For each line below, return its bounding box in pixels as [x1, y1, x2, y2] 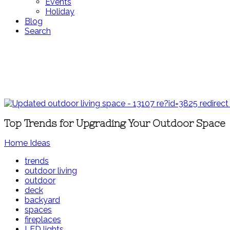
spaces [25, 205, 52, 215]
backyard [25, 195, 60, 205]
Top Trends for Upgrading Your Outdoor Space [4, 118, 225, 129]
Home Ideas [4, 138, 50, 148]
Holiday [45, 7, 74, 16]
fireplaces [25, 215, 61, 225]
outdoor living [25, 166, 77, 176]
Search [25, 26, 51, 36]
